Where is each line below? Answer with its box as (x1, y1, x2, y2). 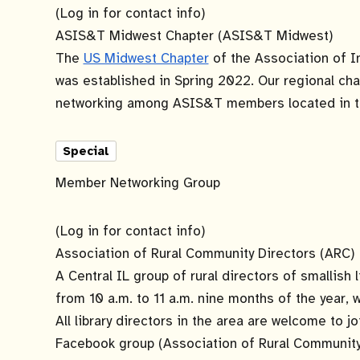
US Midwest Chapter (83, 51, 209, 66)
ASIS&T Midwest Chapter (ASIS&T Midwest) (55, 28, 333, 43)
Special (62, 145, 109, 158)
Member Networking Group (55, 175, 220, 190)
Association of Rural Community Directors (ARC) (55, 246, 354, 261)
